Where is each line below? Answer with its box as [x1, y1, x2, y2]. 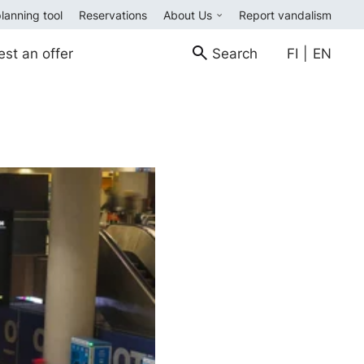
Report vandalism [239, 7, 331, 22]
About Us [163, 7, 215, 22]
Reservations [79, 7, 147, 22]
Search [212, 45, 258, 62]
